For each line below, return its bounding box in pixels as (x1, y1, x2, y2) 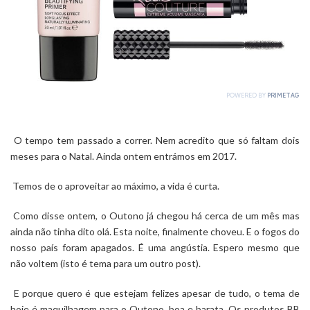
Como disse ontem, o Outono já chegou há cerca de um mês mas (10, 210, 300, 221)
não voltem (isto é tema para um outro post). (10, 257, 201, 269)
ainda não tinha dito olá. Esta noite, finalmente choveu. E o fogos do (10, 226, 300, 237)
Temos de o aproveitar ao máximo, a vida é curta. (10, 180, 219, 192)
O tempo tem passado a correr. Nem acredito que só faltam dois (10, 134, 300, 146)
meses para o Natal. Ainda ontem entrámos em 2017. (10, 150, 237, 162)
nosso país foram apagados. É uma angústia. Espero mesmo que (10, 241, 300, 253)
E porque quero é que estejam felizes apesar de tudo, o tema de (10, 287, 300, 299)
